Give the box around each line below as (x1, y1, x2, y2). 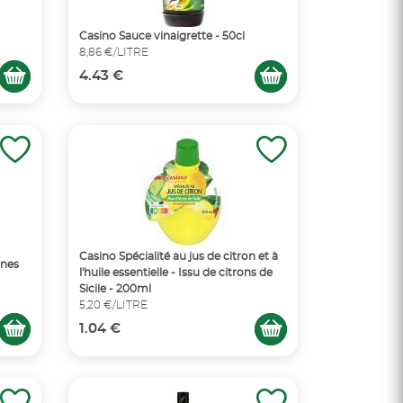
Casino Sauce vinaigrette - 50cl (79, 31, 245, 41)
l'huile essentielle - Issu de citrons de (79, 267, 273, 278)
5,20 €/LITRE (79, 300, 148, 310)
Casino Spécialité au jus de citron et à (79, 251, 278, 262)
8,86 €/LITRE (79, 47, 148, 58)
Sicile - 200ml (79, 283, 151, 294)
